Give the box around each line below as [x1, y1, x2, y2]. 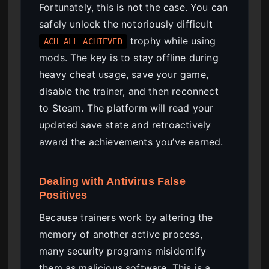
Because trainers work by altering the [39, 211, 213, 223]
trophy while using [127, 34, 216, 47]
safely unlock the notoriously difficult [39, 17, 213, 30]
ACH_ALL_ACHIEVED [44, 36, 122, 46]
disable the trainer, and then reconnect [39, 85, 219, 97]
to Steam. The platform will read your [39, 101, 214, 114]
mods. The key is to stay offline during [39, 51, 219, 64]
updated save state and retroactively [39, 118, 211, 131]
